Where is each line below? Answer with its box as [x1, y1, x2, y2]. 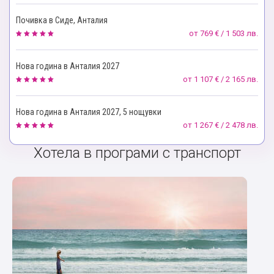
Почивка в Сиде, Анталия [16, 15, 108, 26]
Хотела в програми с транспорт [33, 144, 241, 162]
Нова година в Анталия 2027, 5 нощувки [16, 107, 161, 117]
